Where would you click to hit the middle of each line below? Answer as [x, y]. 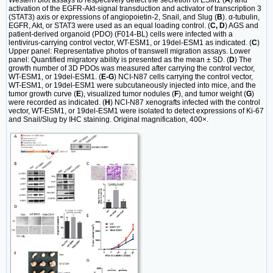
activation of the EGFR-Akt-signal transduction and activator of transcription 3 [135, 8]
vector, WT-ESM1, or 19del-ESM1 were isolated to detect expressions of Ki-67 [136, 111]
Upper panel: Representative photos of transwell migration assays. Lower [129, 51]
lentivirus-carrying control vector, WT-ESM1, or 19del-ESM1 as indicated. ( [130, 42]
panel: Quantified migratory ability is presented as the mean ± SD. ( [119, 59]
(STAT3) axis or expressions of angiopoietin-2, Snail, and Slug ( [113, 17]
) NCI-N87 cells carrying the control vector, [183, 76]
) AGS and [242, 25]
